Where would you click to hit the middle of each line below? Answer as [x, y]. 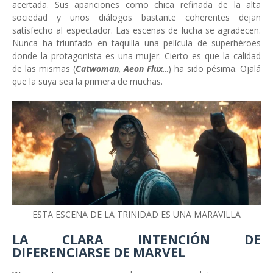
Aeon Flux [143, 69]
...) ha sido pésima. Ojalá [212, 69]
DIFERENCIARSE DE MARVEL [99, 253]
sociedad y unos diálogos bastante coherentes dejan [136, 18]
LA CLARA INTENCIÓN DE [136, 240]
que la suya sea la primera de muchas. [87, 82]
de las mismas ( [44, 69]
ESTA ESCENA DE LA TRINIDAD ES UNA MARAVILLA [136, 214]
